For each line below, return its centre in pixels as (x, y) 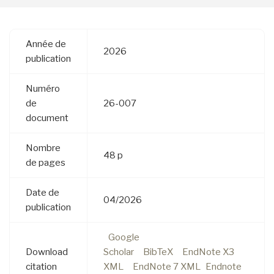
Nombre (43, 148)
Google (124, 238)
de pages (46, 163)
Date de (43, 193)
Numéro (43, 89)
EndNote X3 (208, 252)
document (47, 118)
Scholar (119, 252)
